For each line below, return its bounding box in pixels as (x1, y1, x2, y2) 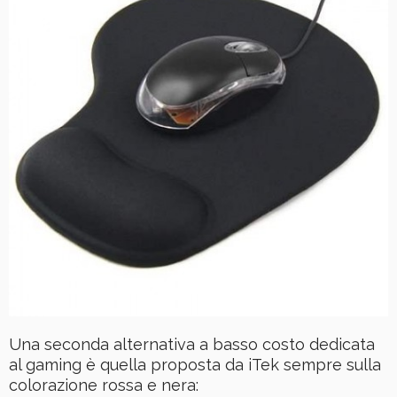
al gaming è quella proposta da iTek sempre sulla (9, 355, 381, 375)
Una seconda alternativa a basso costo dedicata (9, 335, 375, 354)
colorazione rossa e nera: (9, 376, 198, 395)
